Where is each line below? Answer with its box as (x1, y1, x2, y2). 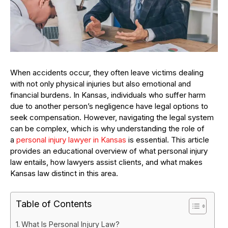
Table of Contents (16, 198, 92, 210)
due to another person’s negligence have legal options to (10, 101, 208, 111)
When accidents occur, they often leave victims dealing (10, 68, 204, 78)
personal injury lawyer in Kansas (16, 135, 126, 145)
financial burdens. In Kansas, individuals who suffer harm (10, 90, 206, 100)
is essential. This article (126, 135, 209, 145)
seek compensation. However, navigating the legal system (10, 112, 214, 123)
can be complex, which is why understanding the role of (10, 124, 205, 134)
